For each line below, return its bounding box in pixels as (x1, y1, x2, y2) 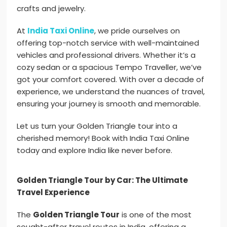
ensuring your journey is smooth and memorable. (17, 98, 201, 109)
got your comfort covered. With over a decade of (17, 74, 205, 85)
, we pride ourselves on (94, 25, 180, 36)
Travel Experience (17, 187, 90, 198)
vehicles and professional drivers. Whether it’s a (17, 50, 196, 61)
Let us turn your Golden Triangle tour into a (17, 121, 178, 132)
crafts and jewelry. (17, 3, 86, 14)
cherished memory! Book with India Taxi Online (17, 133, 190, 144)
